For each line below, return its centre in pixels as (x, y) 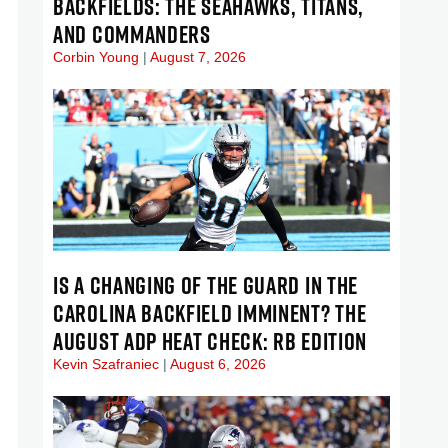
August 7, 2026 (196, 56)
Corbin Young (98, 56)
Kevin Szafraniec (108, 363)
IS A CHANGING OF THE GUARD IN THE (206, 284)
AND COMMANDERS (132, 33)
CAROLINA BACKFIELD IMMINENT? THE (210, 312)
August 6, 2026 (216, 363)
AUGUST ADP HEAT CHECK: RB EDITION (210, 340)
